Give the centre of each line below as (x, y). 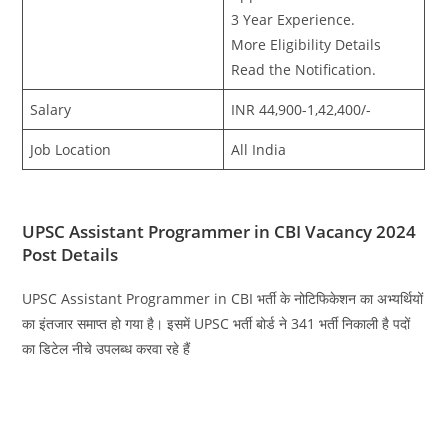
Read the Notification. (304, 69)
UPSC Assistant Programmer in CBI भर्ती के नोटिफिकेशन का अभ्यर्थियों (223, 299)
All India (259, 149)
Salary (51, 109)
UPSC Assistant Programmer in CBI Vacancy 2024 (219, 232)
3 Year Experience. (293, 19)
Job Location (71, 149)
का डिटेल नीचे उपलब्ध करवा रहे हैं (106, 349)
